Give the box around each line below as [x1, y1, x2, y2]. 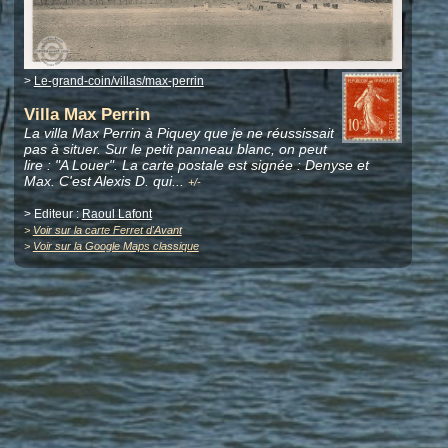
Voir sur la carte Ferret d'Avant [32, 223, 182, 236]
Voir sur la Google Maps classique [32, 239, 199, 252]
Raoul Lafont [81, 206, 152, 221]
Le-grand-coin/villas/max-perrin [33, 73, 204, 88]
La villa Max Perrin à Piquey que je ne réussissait [23, 124, 334, 141]
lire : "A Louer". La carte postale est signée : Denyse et [23, 156, 369, 173]
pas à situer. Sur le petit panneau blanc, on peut [23, 140, 327, 157]
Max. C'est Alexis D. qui [23, 172, 172, 189]
